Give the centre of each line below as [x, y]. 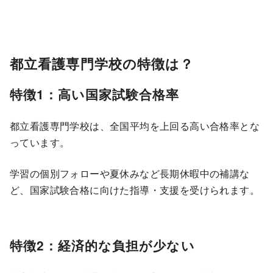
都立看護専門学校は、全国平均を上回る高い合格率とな [135, 126]
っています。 [40, 143]
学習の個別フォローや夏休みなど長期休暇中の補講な [130, 174]
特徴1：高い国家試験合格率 [95, 94]
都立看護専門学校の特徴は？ [102, 63]
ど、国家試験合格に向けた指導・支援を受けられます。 [135, 190]
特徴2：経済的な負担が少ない [102, 245]
